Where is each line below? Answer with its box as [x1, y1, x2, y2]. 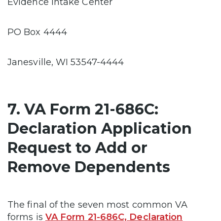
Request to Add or [7, 138, 147, 157]
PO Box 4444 [7, 26, 67, 37]
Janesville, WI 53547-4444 [7, 56, 124, 68]
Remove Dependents [7, 157, 170, 176]
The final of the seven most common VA [7, 199, 188, 210]
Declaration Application [7, 119, 192, 138]
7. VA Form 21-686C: [7, 100, 158, 118]
